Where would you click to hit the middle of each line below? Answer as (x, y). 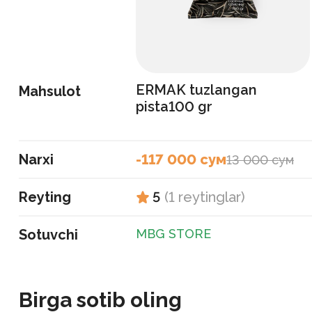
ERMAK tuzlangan (196, 90)
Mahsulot (50, 91)
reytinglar (210, 197)
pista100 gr (174, 107)
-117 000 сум (181, 159)
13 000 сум (260, 159)
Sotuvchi (48, 235)
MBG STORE (173, 234)
